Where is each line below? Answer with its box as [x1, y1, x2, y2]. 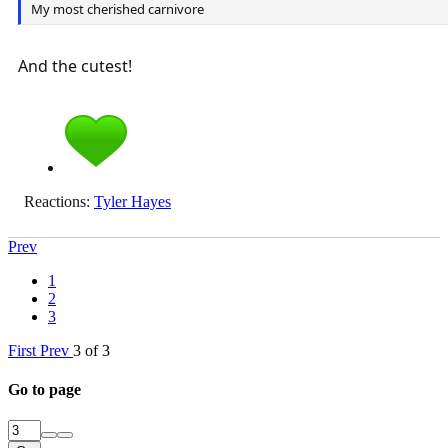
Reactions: [24, 192, 90, 210]
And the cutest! [18, 54, 132, 77]
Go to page [8, 381, 81, 399]
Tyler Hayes [94, 192, 171, 210]
